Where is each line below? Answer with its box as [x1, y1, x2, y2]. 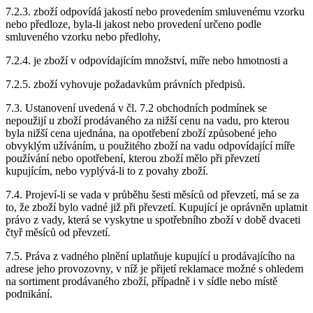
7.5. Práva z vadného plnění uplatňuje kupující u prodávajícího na [6, 250, 295, 263]
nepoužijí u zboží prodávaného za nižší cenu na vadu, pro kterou [6, 115, 289, 127]
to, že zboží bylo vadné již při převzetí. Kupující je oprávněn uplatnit [6, 201, 307, 214]
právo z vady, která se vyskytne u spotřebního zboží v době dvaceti [6, 214, 300, 226]
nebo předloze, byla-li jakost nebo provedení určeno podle [6, 18, 261, 31]
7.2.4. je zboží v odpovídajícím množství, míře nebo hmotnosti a [6, 54, 288, 67]
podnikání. [6, 288, 52, 300]
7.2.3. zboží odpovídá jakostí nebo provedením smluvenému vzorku [6, 6, 305, 18]
